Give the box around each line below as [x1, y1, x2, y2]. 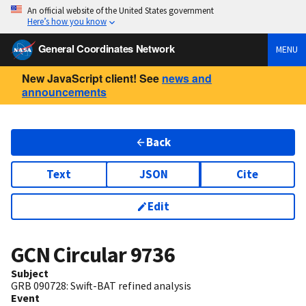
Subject [11, 266, 48, 281]
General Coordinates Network [38, 40, 175, 56]
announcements [22, 83, 107, 100]
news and [162, 70, 212, 86]
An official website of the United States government [27, 5, 214, 16]
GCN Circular [11, 241, 130, 269]
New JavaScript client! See [22, 70, 159, 86]
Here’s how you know [27, 16, 107, 27]
